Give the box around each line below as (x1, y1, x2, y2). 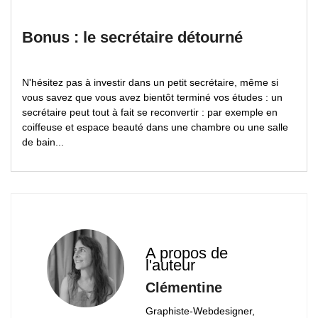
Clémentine (146, 280, 223, 296)
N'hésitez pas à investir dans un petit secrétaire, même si (22, 77, 278, 89)
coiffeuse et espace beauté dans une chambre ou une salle (22, 121, 288, 133)
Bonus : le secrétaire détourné (22, 28, 247, 47)
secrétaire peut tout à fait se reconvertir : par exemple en (22, 106, 278, 119)
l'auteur (146, 256, 196, 275)
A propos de (146, 244, 229, 263)
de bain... (22, 136, 64, 148)
